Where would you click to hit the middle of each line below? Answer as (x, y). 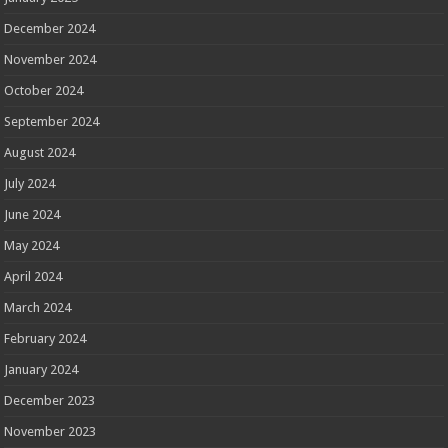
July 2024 (30, 184)
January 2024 (41, 370)
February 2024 (45, 339)
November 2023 (50, 432)
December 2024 (50, 29)
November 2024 (50, 60)
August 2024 (40, 153)
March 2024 (38, 308)
